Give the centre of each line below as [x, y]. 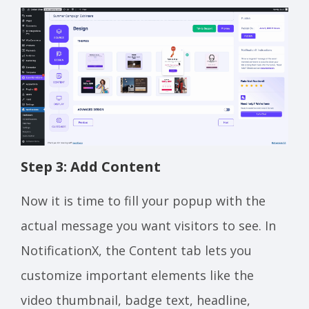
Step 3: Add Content [92, 167]
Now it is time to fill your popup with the [143, 201]
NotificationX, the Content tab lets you [136, 250]
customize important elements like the [137, 275]
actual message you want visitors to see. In [148, 226]
